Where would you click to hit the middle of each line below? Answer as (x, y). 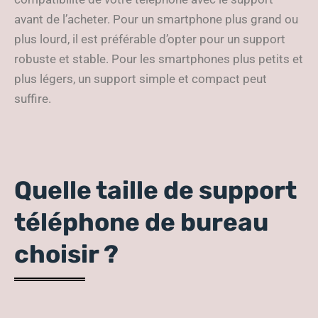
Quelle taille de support (155, 190)
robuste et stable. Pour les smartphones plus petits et (159, 59)
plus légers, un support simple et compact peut (141, 79)
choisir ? (66, 254)
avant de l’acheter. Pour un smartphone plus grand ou (156, 19)
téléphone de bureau (141, 222)
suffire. (33, 99)
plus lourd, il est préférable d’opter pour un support (150, 39)
